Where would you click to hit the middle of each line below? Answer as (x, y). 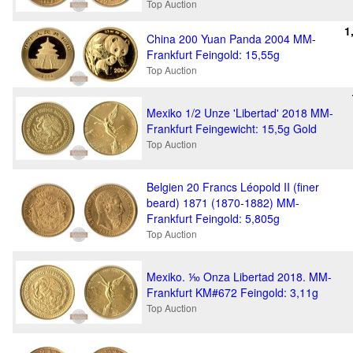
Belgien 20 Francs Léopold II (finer (233, 187)
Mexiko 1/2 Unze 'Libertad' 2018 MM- (240, 113)
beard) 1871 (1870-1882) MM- (223, 203)
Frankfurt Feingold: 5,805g (213, 218)
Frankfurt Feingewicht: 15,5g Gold (232, 128)
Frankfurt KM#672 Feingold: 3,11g (232, 292)
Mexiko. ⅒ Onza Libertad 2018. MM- (239, 277)
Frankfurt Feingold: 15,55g (213, 54)
